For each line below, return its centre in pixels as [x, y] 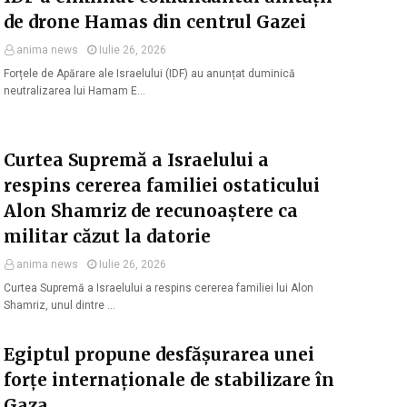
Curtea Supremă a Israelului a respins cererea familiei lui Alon [159, 288]
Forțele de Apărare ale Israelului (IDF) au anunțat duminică [149, 74]
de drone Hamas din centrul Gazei [155, 22]
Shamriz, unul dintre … [60, 305]
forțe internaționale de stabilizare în [169, 380]
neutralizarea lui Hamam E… [74, 91]
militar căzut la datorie [107, 236]
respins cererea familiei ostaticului [162, 185]
